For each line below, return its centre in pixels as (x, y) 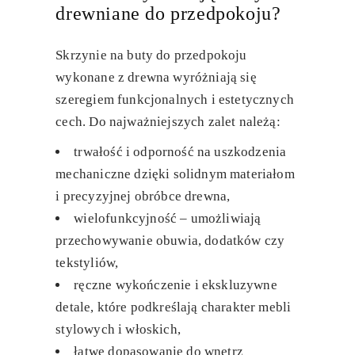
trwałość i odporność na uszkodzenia (180, 151)
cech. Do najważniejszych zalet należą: (168, 121)
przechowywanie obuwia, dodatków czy (170, 240)
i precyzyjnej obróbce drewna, (143, 196)
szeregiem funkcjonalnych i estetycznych (175, 99)
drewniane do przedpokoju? (168, 13)
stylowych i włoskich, (118, 329)
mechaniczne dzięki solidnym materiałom (175, 174)
